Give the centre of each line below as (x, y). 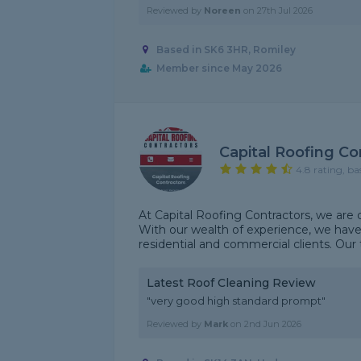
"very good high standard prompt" (236, 301)
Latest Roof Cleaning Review (231, 283)
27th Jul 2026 (285, 10)
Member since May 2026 (219, 68)
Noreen (222, 10)
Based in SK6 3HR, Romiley (226, 50)
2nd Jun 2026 (273, 324)
